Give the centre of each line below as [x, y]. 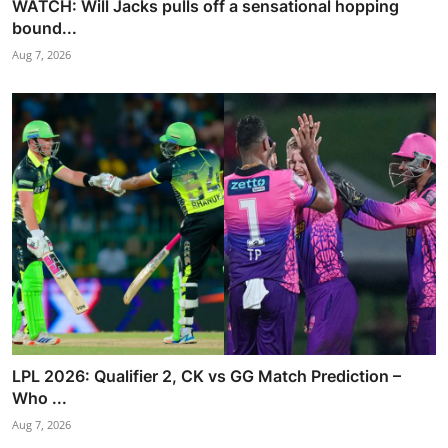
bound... [44, 28]
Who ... [39, 398]
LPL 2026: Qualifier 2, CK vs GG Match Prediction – [206, 376]
